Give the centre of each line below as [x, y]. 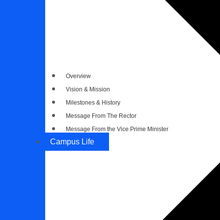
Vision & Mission [88, 90]
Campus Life [72, 142]
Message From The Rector [101, 116]
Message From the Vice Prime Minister [117, 129]
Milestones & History [93, 103]
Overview [78, 76]
